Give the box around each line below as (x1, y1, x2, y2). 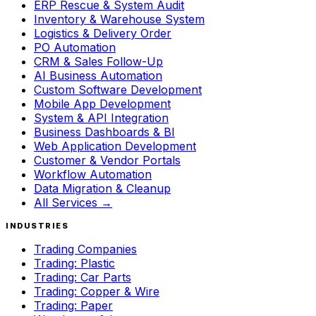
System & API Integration (34, 110, 169, 125)
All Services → (34, 195, 112, 209)
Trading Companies (34, 241, 137, 256)
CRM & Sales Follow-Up (34, 54, 163, 68)
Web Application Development (34, 138, 196, 153)
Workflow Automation (34, 166, 152, 181)
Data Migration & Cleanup (34, 181, 171, 195)
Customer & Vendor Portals (34, 152, 181, 167)
